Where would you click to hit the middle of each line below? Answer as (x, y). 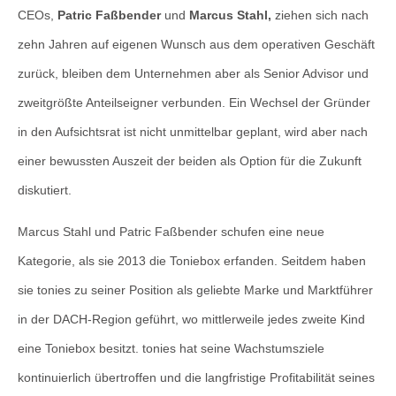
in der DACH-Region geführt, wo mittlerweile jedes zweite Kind (191, 320)
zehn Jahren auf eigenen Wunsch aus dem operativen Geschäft (196, 44)
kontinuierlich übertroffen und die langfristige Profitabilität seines (196, 378)
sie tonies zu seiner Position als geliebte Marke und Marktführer (195, 290)
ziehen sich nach (320, 15)
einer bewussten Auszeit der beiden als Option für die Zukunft (190, 161)
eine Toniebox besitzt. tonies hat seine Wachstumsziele (171, 349)
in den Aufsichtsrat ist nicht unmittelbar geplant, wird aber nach (193, 132)
